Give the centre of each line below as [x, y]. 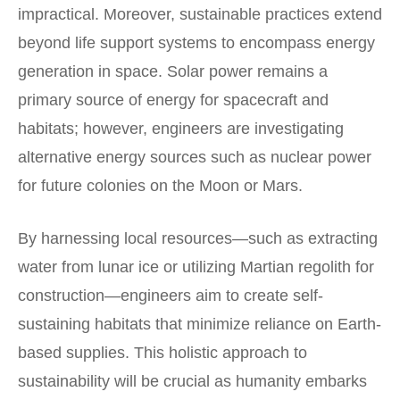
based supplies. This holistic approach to [162, 353]
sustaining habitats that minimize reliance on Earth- [200, 325]
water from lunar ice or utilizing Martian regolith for [196, 267]
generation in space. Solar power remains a [173, 72]
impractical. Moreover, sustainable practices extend [200, 15]
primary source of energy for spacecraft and [173, 100]
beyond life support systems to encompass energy [196, 43]
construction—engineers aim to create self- [171, 296]
